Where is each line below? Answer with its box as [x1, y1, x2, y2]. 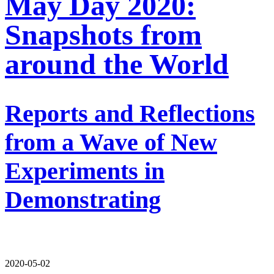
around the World [5, 47, 229, 80]
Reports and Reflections [5, 99, 255, 127]
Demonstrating [5, 185, 161, 213]
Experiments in [5, 157, 165, 185]
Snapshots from [5, 18, 202, 51]
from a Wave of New [5, 128, 217, 156]
